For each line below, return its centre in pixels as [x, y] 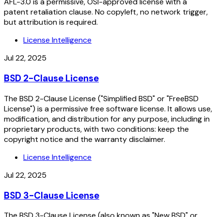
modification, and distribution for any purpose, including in [107, 119]
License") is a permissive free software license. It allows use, [108, 108]
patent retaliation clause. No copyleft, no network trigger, [106, 12]
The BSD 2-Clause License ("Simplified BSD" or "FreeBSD [101, 98]
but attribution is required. [51, 22]
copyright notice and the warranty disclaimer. [85, 139]
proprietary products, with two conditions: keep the [96, 129]
